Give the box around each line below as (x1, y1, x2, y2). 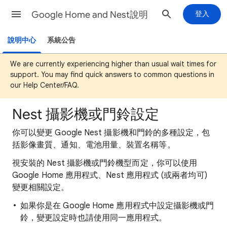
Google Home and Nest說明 (31, 9, 148, 20)
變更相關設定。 (12, 182, 69, 193)
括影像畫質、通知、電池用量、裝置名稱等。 (12, 140, 175, 150)
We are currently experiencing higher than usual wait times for (10, 59, 216, 68)
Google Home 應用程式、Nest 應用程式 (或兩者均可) (12, 170, 207, 180)
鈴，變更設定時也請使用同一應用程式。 (20, 213, 167, 223)
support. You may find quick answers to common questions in (10, 70, 214, 79)
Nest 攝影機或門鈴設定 (12, 105, 159, 123)
